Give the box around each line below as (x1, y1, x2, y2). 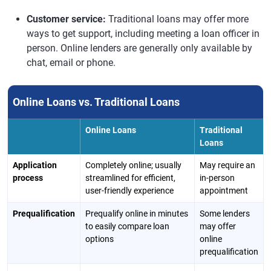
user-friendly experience (85, 186, 174, 196)
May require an (200, 160, 255, 171)
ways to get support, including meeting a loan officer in (27, 28, 260, 40)
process (13, 173, 43, 183)
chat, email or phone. (27, 57, 116, 69)
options (85, 234, 114, 244)
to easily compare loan (85, 221, 169, 232)
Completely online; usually (85, 160, 181, 171)
